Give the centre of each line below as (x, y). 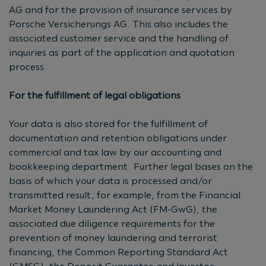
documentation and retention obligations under (118, 138)
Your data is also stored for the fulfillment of (108, 123)
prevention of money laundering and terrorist (113, 237)
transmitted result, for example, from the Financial (125, 195)
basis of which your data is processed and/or (110, 180)
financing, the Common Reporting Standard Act (118, 252)
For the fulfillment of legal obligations (95, 95)
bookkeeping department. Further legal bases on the (131, 166)
